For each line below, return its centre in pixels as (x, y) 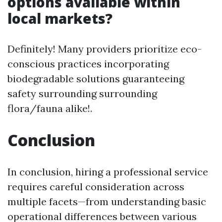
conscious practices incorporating (88, 64)
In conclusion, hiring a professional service (108, 172)
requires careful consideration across (96, 187)
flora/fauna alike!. (50, 108)
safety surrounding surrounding (82, 93)
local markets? (60, 18)
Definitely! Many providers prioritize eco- (105, 49)
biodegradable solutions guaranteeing (96, 79)
